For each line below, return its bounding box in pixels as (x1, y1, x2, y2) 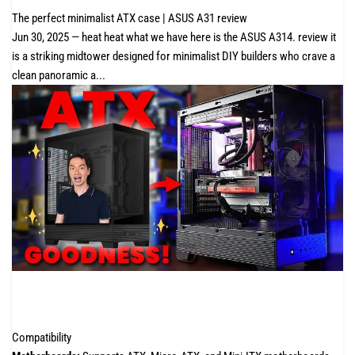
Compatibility (12, 330, 71, 345)
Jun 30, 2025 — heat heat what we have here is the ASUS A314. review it (12, 30, 336, 45)
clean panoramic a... (12, 68, 105, 83)
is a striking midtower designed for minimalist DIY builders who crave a (12, 49, 335, 64)
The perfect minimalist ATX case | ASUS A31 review (12, 11, 247, 26)
